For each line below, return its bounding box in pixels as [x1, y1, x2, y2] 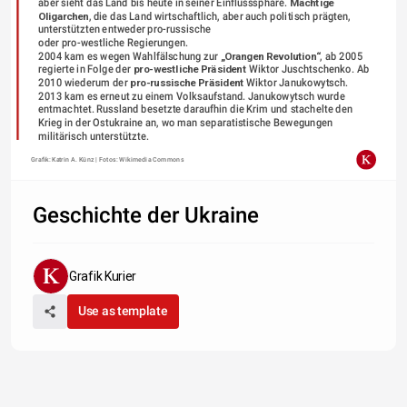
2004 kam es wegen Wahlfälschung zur [37, 49, 221, 62]
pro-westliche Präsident [133, 63, 246, 75]
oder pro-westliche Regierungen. [37, 35, 193, 49]
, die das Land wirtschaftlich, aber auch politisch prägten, [88, 9, 351, 22]
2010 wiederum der [37, 75, 130, 89]
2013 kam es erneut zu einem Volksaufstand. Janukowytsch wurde [37, 89, 345, 102]
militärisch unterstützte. [37, 129, 149, 143]
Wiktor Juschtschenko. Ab [245, 63, 370, 75]
